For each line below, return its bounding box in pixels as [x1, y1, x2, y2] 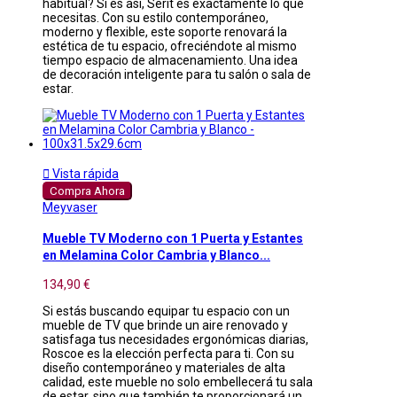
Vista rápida [50, 167, 119, 182]
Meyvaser [43, 200, 97, 215]
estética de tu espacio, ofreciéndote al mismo [43, 39, 297, 54]
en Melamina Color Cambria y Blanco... [43, 247, 270, 262]
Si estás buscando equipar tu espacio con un [43, 304, 290, 319]
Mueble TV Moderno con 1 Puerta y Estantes [43, 230, 303, 245]
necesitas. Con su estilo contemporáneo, [43, 11, 269, 26]
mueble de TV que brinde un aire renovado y [43, 318, 288, 333]
